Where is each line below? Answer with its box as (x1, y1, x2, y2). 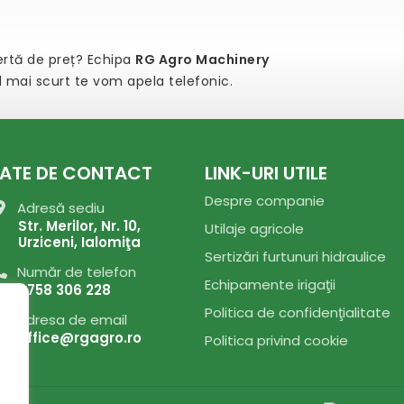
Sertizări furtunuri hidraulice (204, 247, 386, 266)
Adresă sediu (14, 198, 106, 217)
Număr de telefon (14, 262, 137, 281)
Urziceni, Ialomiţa (18, 233, 142, 252)
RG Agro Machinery (135, 50, 270, 69)
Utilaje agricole (204, 219, 304, 238)
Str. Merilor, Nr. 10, (18, 216, 142, 235)
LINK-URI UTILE (204, 161, 327, 186)
